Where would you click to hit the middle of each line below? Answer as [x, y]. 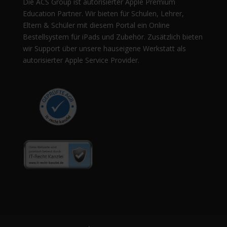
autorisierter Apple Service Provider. [81, 60]
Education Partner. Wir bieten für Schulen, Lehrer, [103, 13]
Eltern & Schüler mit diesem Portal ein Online [96, 25]
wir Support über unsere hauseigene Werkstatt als [104, 48]
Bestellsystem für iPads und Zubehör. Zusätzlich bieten [112, 36]
